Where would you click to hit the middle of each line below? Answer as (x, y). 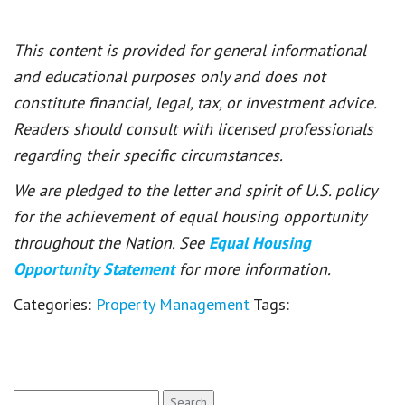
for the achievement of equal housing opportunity (189, 216)
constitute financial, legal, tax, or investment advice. (195, 102)
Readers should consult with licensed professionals (193, 128)
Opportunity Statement (96, 268)
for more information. (255, 268)
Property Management (173, 304)
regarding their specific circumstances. (148, 155)
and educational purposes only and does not (170, 76)
